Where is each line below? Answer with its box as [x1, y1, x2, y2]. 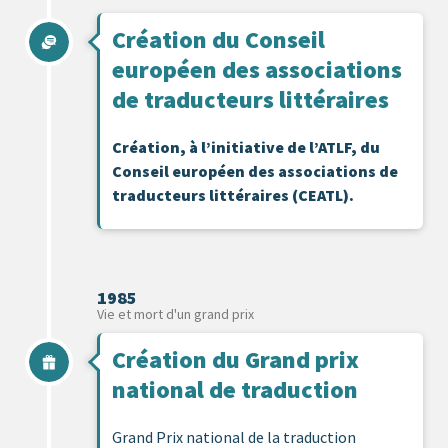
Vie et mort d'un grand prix [97, 304, 254, 323]
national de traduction [112, 373, 358, 405]
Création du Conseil [112, 23, 325, 55]
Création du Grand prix [112, 343, 359, 375]
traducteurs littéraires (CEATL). [112, 184, 354, 205]
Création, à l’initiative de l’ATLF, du [112, 136, 380, 157]
